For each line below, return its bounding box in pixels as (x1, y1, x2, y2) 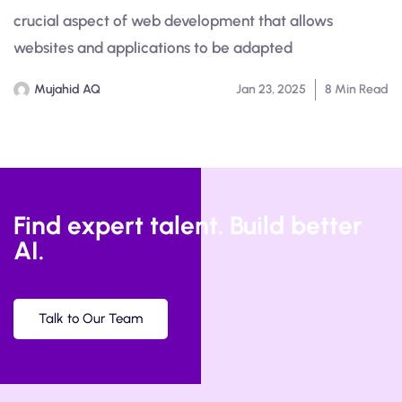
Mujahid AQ (34, 82, 100, 98)
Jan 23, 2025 (236, 82, 306, 98)
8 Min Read (325, 82, 389, 98)
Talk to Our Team (39, 310, 143, 328)
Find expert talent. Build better (13, 210, 363, 241)
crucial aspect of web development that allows (13, 12, 333, 31)
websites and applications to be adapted (13, 39, 293, 57)
